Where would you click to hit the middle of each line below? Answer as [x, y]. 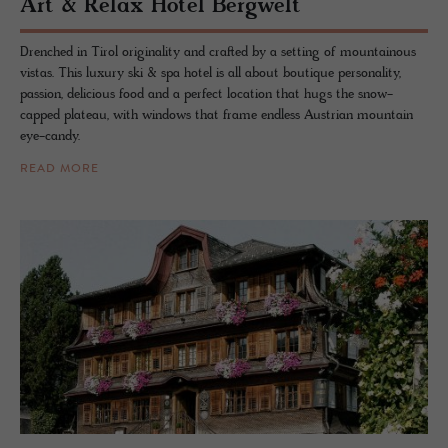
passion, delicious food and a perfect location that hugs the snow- [206, 94]
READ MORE [59, 168]
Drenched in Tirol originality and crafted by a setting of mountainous [218, 52]
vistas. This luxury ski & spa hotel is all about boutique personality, [210, 73]
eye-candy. [50, 136]
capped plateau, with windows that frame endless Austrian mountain [216, 115]
